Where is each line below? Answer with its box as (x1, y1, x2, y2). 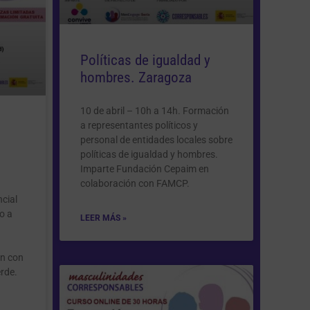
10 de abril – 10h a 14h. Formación (80, 104, 229, 116)
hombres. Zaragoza (80, 69, 192, 86)
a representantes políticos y (80, 119, 198, 131)
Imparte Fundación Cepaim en (80, 163, 209, 174)
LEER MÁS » (80, 212, 127, 223)
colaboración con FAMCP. (80, 177, 190, 189)
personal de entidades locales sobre (80, 134, 232, 145)
